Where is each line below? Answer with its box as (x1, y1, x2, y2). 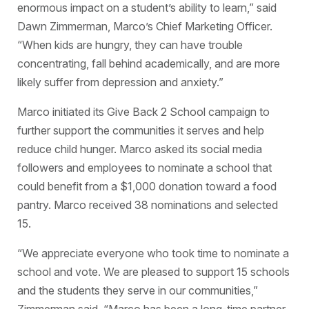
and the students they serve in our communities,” (17, 283, 258, 297)
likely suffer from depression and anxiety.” (17, 75, 223, 89)
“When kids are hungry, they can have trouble (17, 38, 243, 52)
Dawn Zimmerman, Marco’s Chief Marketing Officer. (17, 19, 272, 33)
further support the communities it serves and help (17, 123, 264, 137)
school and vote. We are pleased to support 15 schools (17, 265, 290, 279)
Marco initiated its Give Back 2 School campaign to (17, 105, 270, 119)
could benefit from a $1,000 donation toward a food (17, 179, 277, 193)
